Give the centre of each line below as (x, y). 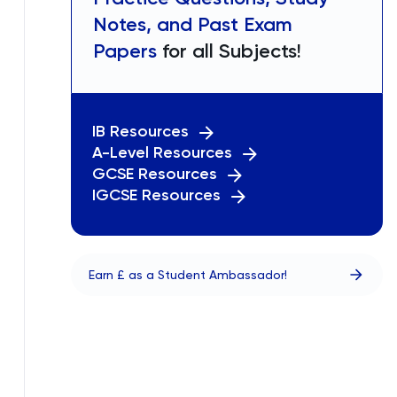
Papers (125, 51)
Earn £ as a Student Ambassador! (188, 275)
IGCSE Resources (156, 195)
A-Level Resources (162, 152)
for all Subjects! (229, 51)
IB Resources (140, 131)
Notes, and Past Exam (193, 24)
